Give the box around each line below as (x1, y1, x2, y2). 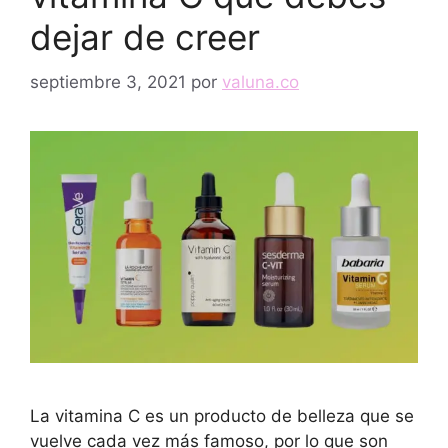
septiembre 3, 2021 (30, 71, 186, 92)
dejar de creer (30, 16, 260, 58)
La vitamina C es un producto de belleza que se (30, 406, 414, 427)
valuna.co (222, 71, 299, 92)
